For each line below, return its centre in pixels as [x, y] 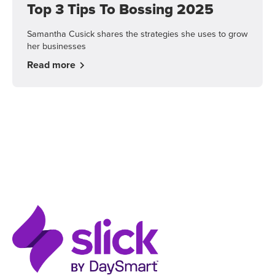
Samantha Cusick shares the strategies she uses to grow [137, 34]
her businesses [56, 47]
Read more [51, 65]
